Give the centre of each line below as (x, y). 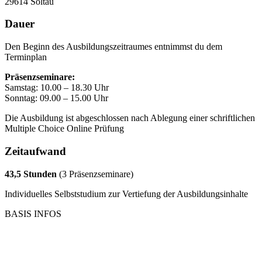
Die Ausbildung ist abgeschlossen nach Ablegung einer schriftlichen (130, 118)
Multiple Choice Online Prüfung (64, 129)
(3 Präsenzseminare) (95, 174)
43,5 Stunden (31, 174)
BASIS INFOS (33, 213)
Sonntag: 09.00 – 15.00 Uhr (56, 98)
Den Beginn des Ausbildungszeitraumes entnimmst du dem (113, 47)
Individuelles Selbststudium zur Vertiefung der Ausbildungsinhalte (126, 194)
